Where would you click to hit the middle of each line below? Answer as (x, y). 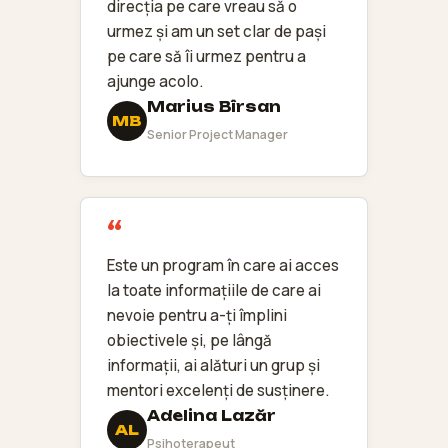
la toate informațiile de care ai (214, 290)
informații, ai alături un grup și (213, 365)
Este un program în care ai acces (223, 265)
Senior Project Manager (217, 134)
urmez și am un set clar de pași (216, 31)
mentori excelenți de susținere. (218, 390)
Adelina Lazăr (211, 415)
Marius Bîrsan (214, 106)
